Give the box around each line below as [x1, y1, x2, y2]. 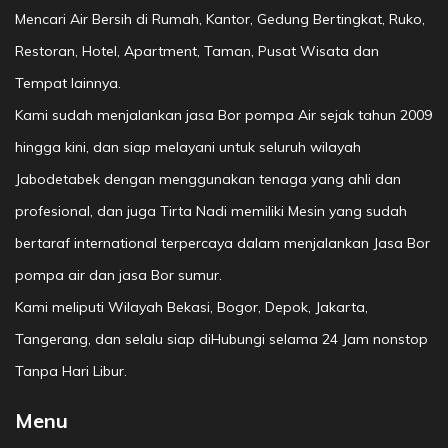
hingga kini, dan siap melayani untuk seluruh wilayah [15, 138, 361, 156]
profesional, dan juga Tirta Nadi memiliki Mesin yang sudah [15, 202, 407, 220]
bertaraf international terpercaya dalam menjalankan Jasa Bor [15, 234, 430, 252]
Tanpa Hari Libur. [15, 362, 127, 380]
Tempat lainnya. [15, 74, 121, 92]
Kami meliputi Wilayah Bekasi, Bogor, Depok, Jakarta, [15, 298, 368, 316]
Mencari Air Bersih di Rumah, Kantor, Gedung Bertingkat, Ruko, [15, 10, 425, 28]
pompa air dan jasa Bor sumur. [15, 266, 222, 284]
